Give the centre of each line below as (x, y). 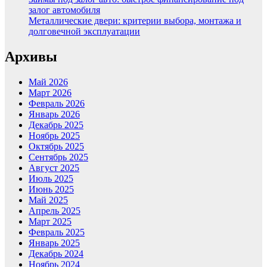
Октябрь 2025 (56, 146)
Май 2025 (48, 200)
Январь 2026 (54, 114)
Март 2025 (50, 221)
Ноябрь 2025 (54, 135)
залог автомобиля (64, 10)
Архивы (31, 56)
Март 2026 (50, 92)
